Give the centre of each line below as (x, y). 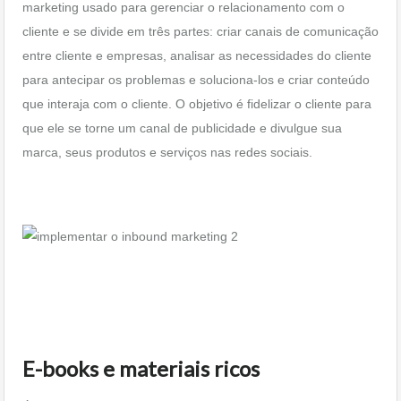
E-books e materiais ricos (141, 368)
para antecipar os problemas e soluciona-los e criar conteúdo (196, 80)
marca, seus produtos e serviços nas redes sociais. (167, 152)
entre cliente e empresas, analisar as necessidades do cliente (197, 55)
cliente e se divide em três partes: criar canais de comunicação (200, 31)
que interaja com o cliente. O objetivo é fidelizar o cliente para (197, 104)
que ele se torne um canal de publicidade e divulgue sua (182, 128)
